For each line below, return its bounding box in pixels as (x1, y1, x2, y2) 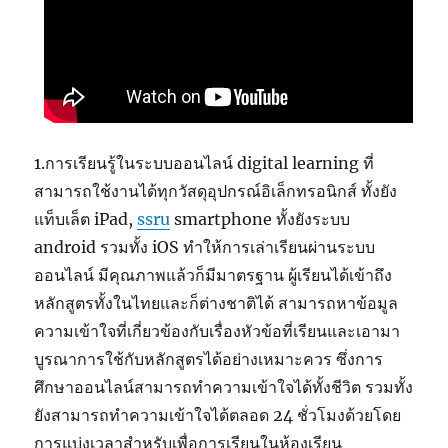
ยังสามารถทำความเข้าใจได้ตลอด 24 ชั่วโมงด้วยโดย (34, 405, 402, 426)
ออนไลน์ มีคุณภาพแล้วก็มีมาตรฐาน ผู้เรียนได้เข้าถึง (34, 265, 393, 286)
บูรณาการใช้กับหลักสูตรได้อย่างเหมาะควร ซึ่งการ (34, 349, 384, 370)
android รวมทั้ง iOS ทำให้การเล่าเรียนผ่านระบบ (34, 237, 376, 258)
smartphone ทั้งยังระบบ (170, 209, 351, 230)
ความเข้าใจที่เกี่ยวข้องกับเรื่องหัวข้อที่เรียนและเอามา (34, 321, 401, 342)
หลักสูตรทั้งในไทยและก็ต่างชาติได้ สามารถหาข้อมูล (34, 293, 399, 314)
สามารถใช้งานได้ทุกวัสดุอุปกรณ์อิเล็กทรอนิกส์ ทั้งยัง (34, 181, 398, 202)
